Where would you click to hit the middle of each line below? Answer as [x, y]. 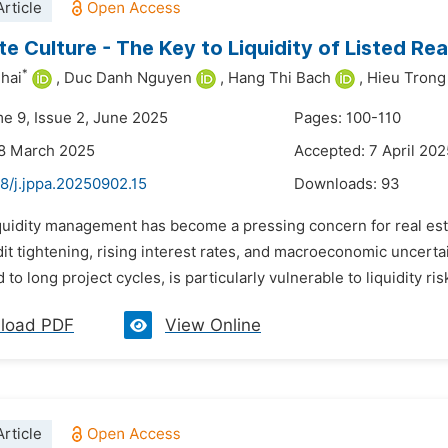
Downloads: [337, 184]
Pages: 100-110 [347, 118]
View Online [213, 325]
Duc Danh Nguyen [128, 78]
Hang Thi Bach [279, 78]
